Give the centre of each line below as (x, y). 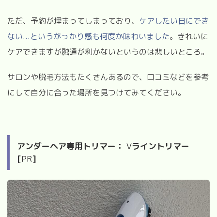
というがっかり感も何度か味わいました (100, 36)
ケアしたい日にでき (174, 21)
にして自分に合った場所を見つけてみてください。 (96, 92)
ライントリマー (161, 146)
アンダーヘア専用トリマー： (70, 146)
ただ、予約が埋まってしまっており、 (73, 21)
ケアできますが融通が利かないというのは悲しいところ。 (108, 52)
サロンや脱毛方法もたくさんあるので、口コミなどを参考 (108, 77)
